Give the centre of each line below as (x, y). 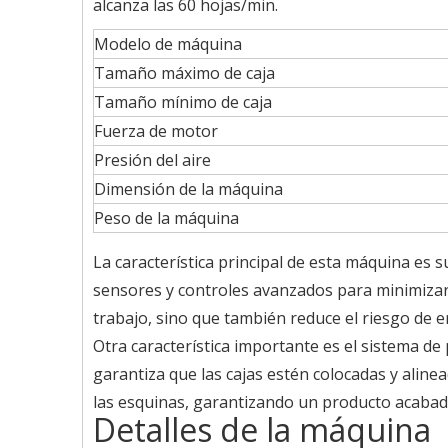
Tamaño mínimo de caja (183, 102)
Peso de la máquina (166, 218)
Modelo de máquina (172, 44)
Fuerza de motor (156, 131)
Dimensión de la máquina (188, 189)
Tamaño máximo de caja (184, 73)
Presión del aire (180, 160)
